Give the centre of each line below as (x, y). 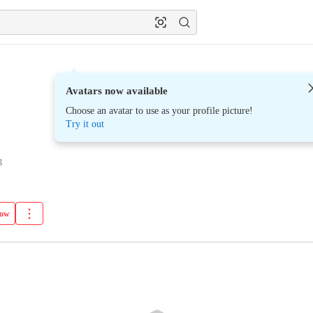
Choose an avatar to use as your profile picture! (160, 111)
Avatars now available (117, 91)
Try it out (85, 124)
